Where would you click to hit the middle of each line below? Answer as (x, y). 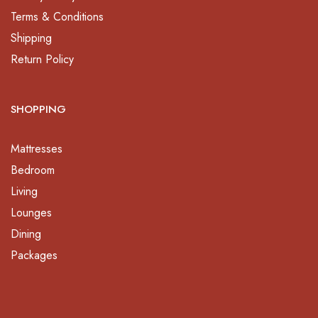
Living (24, 191)
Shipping (31, 38)
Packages (34, 255)
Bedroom (33, 170)
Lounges (31, 212)
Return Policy (42, 59)
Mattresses (37, 148)
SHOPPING (38, 109)
